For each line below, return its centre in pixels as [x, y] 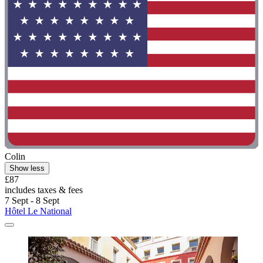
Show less [27, 168]
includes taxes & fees [44, 190]
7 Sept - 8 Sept [32, 200]
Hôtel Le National [38, 211]
